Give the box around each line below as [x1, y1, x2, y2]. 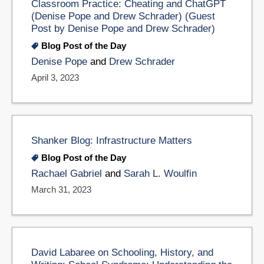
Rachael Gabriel [31, 167, 102, 179]
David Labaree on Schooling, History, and [31, 246, 213, 258]
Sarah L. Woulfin [124, 167, 197, 179]
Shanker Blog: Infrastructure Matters [31, 134, 192, 146]
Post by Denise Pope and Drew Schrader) [31, 23, 215, 34]
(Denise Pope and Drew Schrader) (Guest [31, 11, 215, 22]
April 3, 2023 [31, 72, 79, 82]
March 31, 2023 [31, 184, 91, 194]
